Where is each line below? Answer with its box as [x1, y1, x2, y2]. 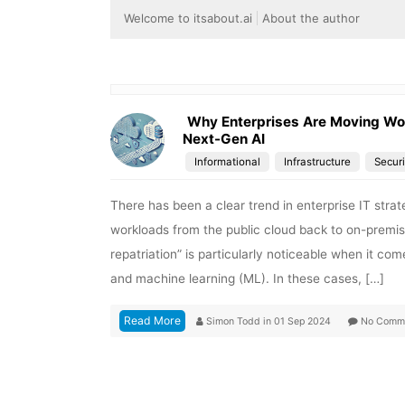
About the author [262, 11, 360, 26]
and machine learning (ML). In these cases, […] [110, 270, 384, 286]
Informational [194, 155, 260, 169]
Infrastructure [284, 155, 351, 169]
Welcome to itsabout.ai [124, 11, 252, 26]
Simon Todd [206, 315, 263, 327]
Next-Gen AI [183, 130, 265, 148]
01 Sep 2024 [274, 315, 334, 327]
